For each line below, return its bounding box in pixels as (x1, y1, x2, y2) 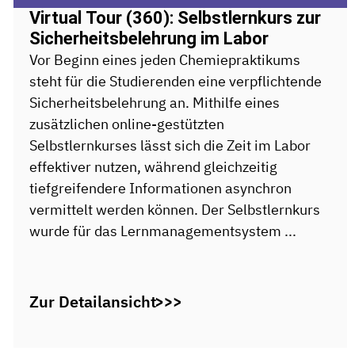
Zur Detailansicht (29, 291, 156, 313)
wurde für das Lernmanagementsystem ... (29, 221, 296, 240)
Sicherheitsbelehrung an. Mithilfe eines (29, 93, 280, 112)
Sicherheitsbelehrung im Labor (29, 28, 269, 48)
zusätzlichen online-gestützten (29, 114, 224, 133)
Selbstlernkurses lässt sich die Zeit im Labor (29, 136, 311, 155)
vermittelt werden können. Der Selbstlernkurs (29, 200, 320, 219)
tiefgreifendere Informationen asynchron (29, 178, 292, 197)
